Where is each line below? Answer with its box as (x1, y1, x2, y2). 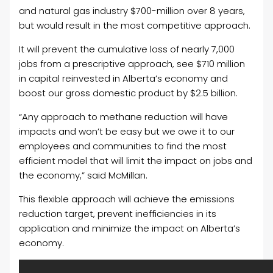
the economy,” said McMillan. (19, 169, 148, 182)
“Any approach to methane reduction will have (19, 110, 229, 124)
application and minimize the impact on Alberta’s (19, 222, 241, 235)
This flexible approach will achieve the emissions (19, 193, 235, 206)
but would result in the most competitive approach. (19, 19, 251, 32)
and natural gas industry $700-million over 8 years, (19, 4, 246, 18)
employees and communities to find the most (19, 140, 227, 153)
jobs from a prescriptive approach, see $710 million (19, 57, 246, 71)
